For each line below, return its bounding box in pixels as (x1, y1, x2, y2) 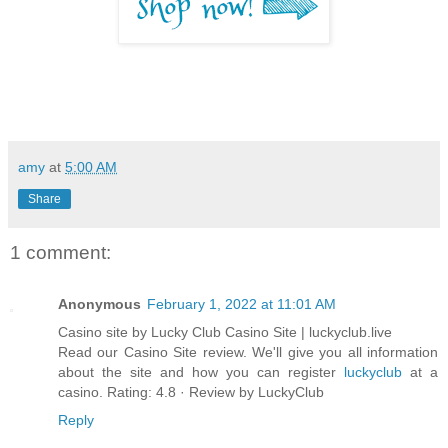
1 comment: (10, 241, 111, 263)
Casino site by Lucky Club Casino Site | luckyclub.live (58, 324, 392, 341)
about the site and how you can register (58, 364, 344, 381)
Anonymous (58, 296, 141, 313)
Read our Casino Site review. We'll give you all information (58, 344, 438, 361)
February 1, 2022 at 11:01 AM (147, 296, 336, 313)
